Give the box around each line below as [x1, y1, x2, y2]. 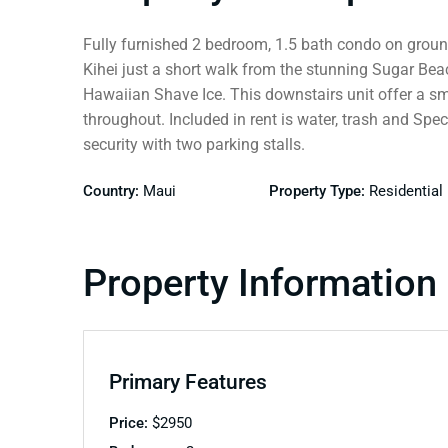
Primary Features [108, 368, 267, 394]
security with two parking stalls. [82, 134, 305, 154]
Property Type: [268, 181, 369, 200]
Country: [82, 181, 143, 200]
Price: [108, 413, 152, 432]
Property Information [82, 260, 437, 305]
